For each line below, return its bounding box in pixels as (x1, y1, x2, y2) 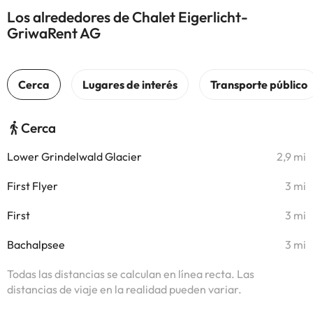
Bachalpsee (7, 238, 65, 252)
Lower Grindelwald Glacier (7, 150, 142, 163)
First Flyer (7, 179, 58, 193)
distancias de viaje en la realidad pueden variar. (7, 282, 242, 296)
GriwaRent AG (7, 24, 101, 42)
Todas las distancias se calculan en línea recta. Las (7, 267, 254, 281)
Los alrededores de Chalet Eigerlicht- (7, 8, 248, 26)
